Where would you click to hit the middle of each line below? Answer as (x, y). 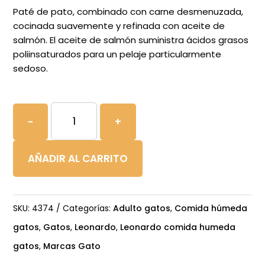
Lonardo (82, 111)
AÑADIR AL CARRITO (78, 158)
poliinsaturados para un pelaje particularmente (117, 54)
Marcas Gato (72, 246)
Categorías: (88, 208)
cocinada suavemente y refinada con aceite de (119, 25)
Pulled (74, 130)
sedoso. (31, 68)
